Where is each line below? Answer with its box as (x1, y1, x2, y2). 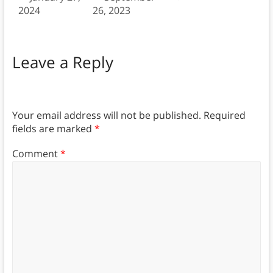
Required (203, 108, 246, 122)
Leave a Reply (12, 51, 113, 73)
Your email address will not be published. (12, 108, 201, 122)
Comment (12, 146, 60, 160)
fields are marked (12, 122, 94, 136)
